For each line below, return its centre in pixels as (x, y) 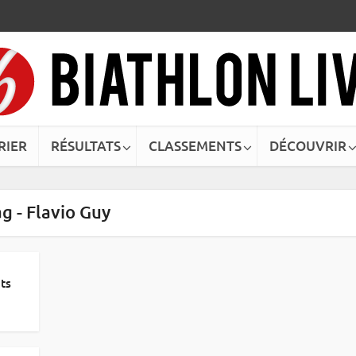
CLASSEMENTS (195, 146)
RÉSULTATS (86, 146)
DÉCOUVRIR (308, 146)
